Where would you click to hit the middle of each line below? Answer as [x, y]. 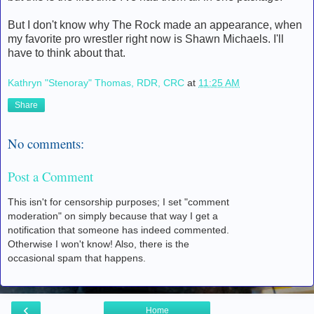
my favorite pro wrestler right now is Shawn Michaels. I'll [146, 39]
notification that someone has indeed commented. [118, 230]
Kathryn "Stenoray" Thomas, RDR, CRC [96, 83]
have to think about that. [67, 53]
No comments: [46, 144]
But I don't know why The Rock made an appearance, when [155, 25]
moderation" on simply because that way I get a [113, 216]
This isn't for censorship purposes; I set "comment [118, 202]
